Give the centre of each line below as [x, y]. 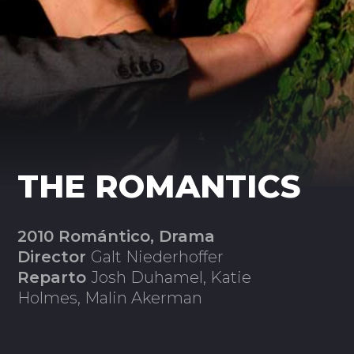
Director [55, 257]
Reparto [55, 277]
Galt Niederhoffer [158, 257]
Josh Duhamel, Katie [171, 277]
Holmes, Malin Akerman [110, 298]
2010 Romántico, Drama [117, 236]
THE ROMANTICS [160, 186]
